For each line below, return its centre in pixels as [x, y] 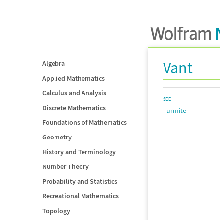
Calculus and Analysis [74, 93]
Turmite [175, 110]
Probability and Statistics [80, 181]
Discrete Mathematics [74, 108]
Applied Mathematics [73, 78]
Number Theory [66, 166]
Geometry [57, 137]
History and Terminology [79, 152]
